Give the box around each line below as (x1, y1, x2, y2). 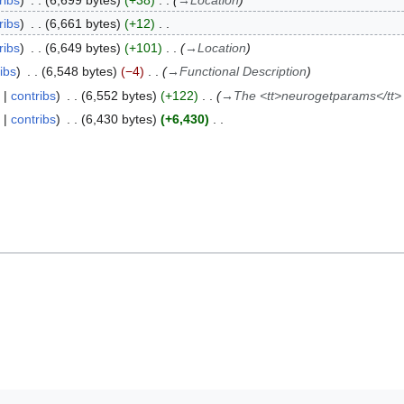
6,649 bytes (49, 40, 116, 55)
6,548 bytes (45, 64, 113, 79)
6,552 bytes (85, 87, 152, 103)
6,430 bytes (85, 111, 152, 126)
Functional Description (179, 64, 307, 79)
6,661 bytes (49, 16, 116, 32)
